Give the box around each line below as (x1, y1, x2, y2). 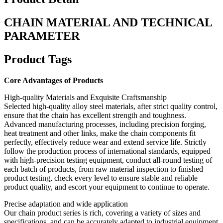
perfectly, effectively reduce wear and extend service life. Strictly (4, 137, 207, 146)
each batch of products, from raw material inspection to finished (4, 164, 203, 173)
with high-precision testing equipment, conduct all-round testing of (4, 155, 212, 164)
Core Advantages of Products (4, 76, 103, 85)
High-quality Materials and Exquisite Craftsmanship (4, 93, 167, 102)
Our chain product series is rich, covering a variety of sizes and (4, 208, 201, 217)
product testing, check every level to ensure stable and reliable (4, 173, 198, 182)
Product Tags (4, 52, 72, 66)
